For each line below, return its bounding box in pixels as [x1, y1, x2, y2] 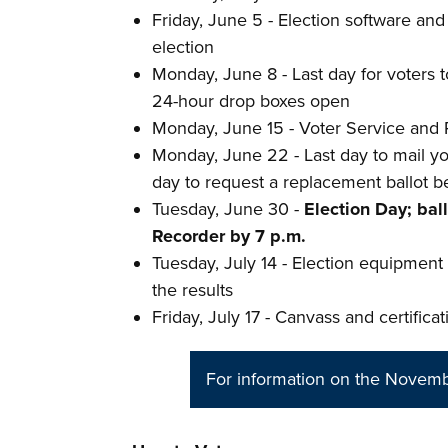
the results [152, 279, 234, 301]
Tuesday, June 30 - [152, 198, 305, 220]
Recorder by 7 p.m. [152, 225, 307, 247]
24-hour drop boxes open [152, 90, 351, 112]
